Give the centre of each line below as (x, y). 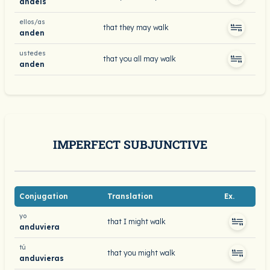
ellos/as (32, 22)
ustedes (33, 53)
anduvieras (42, 258)
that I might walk (137, 221)
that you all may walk (140, 59)
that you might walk (141, 253)
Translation (130, 196)
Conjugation (44, 196)
